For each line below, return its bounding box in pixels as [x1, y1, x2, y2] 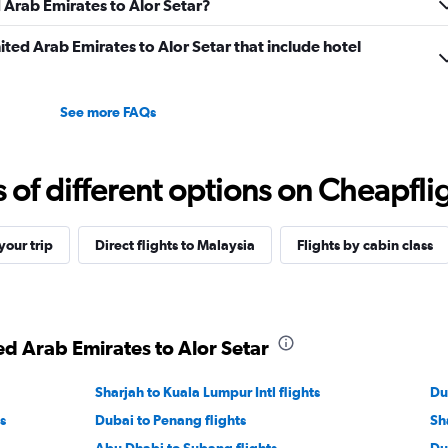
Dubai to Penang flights [95, 412, 247, 429]
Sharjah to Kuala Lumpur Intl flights [95, 384, 321, 401]
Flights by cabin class [296, 237, 433, 254]
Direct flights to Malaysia [94, 237, 255, 254]
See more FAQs [59, 104, 156, 121]
